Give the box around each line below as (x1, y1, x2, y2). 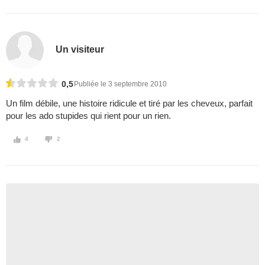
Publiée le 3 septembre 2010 (74, 80, 167, 89)
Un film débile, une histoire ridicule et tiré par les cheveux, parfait (6, 98, 253, 109)
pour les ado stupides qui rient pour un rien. (6, 111, 171, 121)
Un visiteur (56, 44, 105, 54)
